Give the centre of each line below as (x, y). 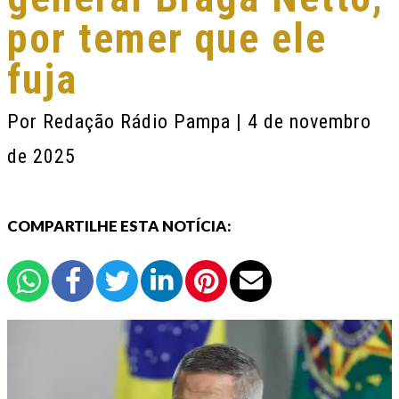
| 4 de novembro (304, 122)
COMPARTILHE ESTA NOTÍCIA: (119, 226)
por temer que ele (167, 38)
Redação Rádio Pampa (139, 122)
